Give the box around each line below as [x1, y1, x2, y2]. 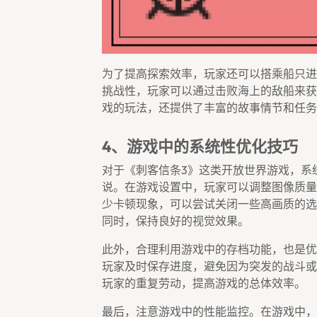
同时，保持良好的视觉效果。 [102, 214, 249, 229]
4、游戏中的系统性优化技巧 [102, 137, 298, 157]
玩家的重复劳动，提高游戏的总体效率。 [102, 276, 306, 291]
